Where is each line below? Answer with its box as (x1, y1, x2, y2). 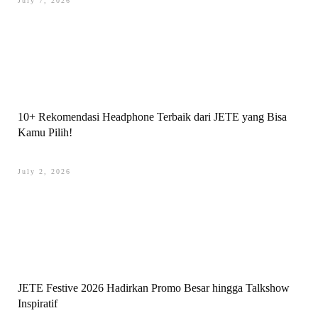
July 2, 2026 (18, 168, 71, 175)
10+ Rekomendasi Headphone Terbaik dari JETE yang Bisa (18, 111, 287, 123)
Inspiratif (18, 297, 57, 309)
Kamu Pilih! (18, 126, 72, 138)
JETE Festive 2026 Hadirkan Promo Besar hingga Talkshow (18, 282, 290, 294)
